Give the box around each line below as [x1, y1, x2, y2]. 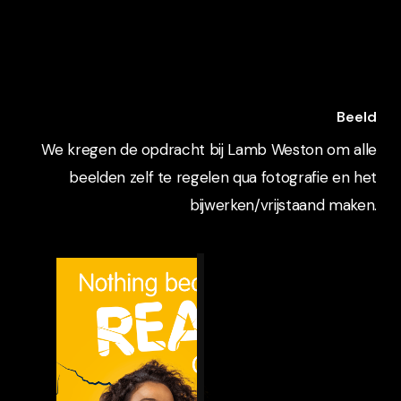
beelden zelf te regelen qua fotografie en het [69, 166, 377, 187]
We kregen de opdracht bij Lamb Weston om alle [41, 139, 377, 159]
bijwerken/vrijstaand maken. [190, 194, 377, 215]
